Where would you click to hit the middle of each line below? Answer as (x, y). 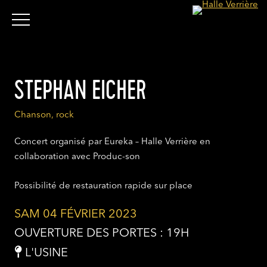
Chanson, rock (44, 115)
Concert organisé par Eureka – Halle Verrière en (112, 142)
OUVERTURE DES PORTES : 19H (102, 234)
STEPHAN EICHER (80, 91)
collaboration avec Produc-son (77, 157)
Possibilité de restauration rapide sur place (103, 186)
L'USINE (45, 253)
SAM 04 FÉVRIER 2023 (76, 215)
